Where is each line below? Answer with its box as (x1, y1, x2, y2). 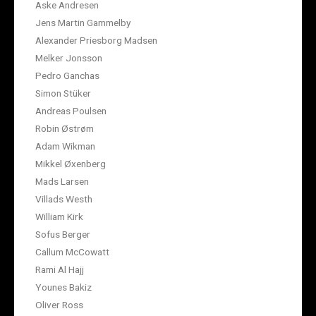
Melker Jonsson (35, 52, 102, 64)
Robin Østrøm (35, 123, 94, 135)
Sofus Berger (35, 229, 90, 241)
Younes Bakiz (35, 281, 92, 293)
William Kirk (35, 211, 83, 223)
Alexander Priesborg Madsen (35, 35, 157, 47)
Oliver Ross (35, 299, 83, 311)
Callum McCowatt (35, 246, 109, 258)
